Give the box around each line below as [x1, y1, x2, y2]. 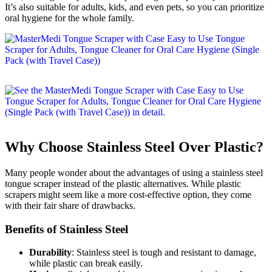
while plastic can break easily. [29, 258, 143, 269]
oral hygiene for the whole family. [5, 13, 134, 24]
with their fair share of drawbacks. [5, 200, 135, 211]
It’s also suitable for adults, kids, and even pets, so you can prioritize [5, 2, 264, 13]
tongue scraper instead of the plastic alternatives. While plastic [5, 178, 241, 189]
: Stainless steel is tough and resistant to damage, [72, 247, 256, 258]
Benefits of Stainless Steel [5, 222, 128, 236]
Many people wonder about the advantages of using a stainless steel [5, 168, 263, 178]
